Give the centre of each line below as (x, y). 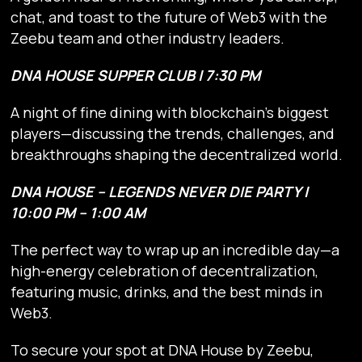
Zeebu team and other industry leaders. (148, 38)
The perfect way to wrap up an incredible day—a (175, 250)
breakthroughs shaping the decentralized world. (177, 155)
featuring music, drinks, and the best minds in (167, 292)
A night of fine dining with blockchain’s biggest (170, 113)
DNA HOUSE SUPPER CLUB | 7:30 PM (136, 76)
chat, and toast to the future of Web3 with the (169, 17)
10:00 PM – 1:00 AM (78, 213)
